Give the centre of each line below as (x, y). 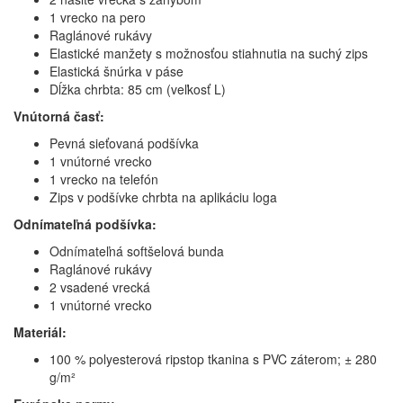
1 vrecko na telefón (104, 179)
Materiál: (40, 332)
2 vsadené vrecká (100, 287)
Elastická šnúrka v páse (116, 72)
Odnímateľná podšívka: (85, 224)
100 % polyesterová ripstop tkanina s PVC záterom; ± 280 (213, 359)
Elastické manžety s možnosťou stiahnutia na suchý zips (209, 54)
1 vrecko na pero (98, 18)
